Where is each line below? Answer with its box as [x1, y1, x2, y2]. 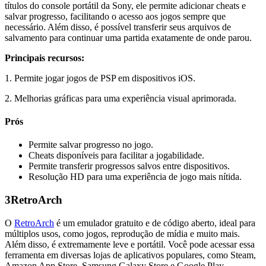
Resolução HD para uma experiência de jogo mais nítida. [28, 172, 242, 182]
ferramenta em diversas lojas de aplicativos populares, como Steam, [5, 249, 256, 260]
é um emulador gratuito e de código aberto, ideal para [54, 217, 255, 228]
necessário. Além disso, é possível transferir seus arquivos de [5, 21, 231, 32]
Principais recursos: [5, 52, 84, 63]
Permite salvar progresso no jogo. [28, 140, 153, 150]
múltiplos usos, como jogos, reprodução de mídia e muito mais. [5, 228, 240, 239]
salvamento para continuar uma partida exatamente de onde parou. [5, 32, 252, 43]
